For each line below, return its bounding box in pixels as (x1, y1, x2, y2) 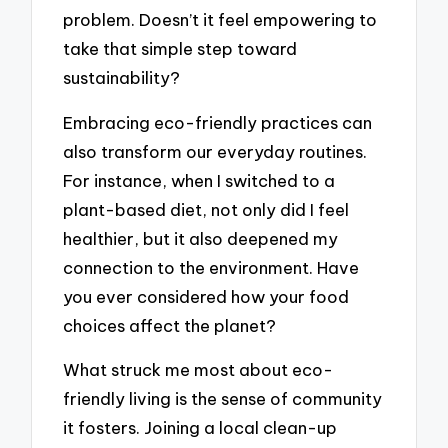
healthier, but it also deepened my (63, 227, 339, 249)
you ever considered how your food (63, 285, 350, 307)
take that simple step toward (63, 37, 298, 59)
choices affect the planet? (63, 314, 277, 336)
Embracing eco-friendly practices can (63, 111, 373, 133)
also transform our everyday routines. (63, 140, 368, 162)
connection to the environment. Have (63, 256, 360, 278)
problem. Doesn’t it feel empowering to (63, 8, 378, 30)
